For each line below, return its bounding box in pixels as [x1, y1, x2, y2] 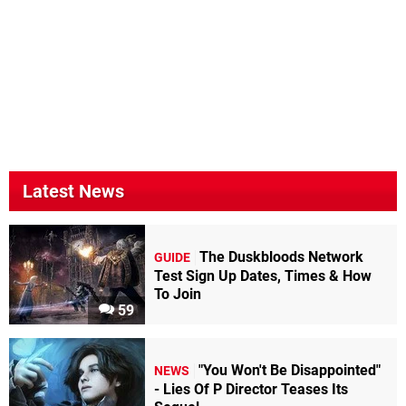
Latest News [23, 180, 124, 203]
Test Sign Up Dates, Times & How [154, 266, 372, 285]
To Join [154, 285, 201, 303]
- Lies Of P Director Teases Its [154, 380, 348, 398]
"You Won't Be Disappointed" [198, 361, 381, 379]
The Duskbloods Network [199, 247, 363, 266]
